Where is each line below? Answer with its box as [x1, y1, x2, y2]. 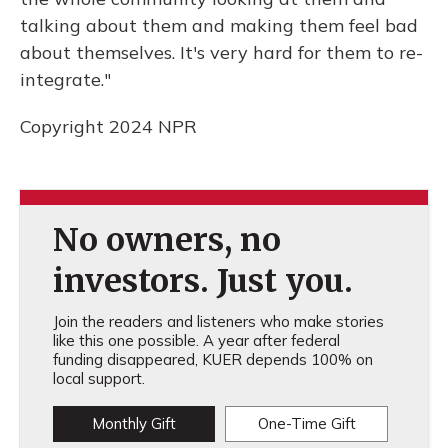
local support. [52, 369, 145, 388]
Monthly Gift [91, 414, 176, 433]
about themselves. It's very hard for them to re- [20, 41, 423, 64]
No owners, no [52, 220, 281, 260]
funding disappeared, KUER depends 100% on [52, 350, 373, 369]
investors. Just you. [52, 261, 353, 301]
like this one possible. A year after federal [52, 331, 340, 350]
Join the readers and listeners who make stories [52, 312, 384, 331]
